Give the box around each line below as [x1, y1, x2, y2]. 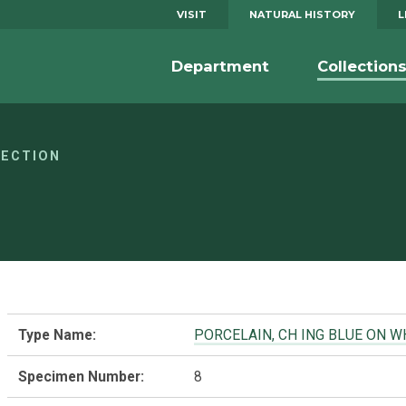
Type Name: [18, 325, 97, 343]
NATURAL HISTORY [249, 7, 356, 21]
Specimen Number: [18, 367, 145, 385]
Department [171, 56, 269, 75]
